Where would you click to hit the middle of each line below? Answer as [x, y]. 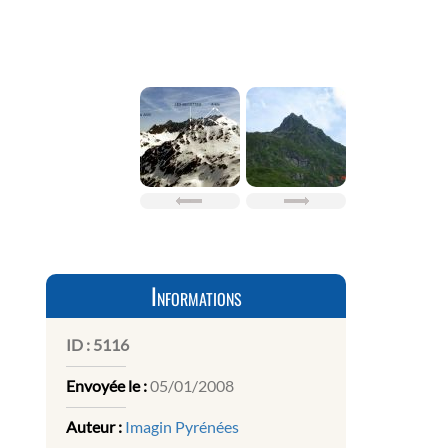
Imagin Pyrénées [182, 427]
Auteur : [94, 427]
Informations [196, 296]
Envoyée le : [106, 386]
